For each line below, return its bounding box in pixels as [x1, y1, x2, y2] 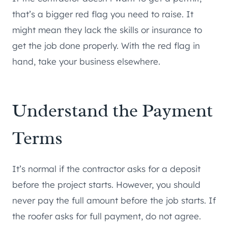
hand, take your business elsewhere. [12, 55, 160, 67]
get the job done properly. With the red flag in [12, 40, 200, 51]
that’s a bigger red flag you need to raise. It [12, 8, 193, 19]
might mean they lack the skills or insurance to [12, 24, 202, 35]
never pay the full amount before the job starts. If [12, 194, 216, 206]
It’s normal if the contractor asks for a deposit [12, 163, 201, 174]
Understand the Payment [12, 98, 213, 122]
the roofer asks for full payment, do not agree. [12, 210, 201, 221]
